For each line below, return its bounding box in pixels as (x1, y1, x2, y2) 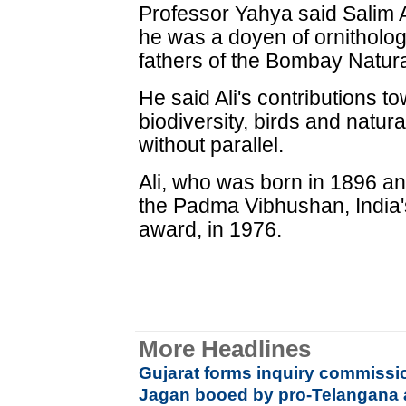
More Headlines (139, 336, 312, 362)
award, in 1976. (139, 217, 283, 241)
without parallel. (139, 133, 285, 157)
